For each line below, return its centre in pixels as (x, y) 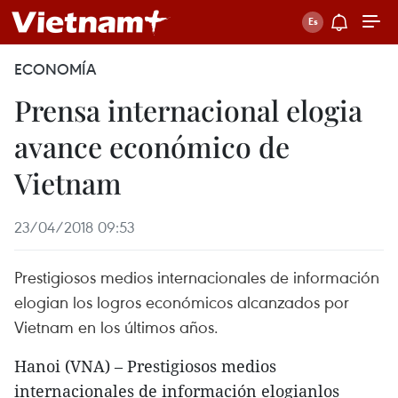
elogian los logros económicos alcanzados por (182, 302)
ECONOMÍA (55, 69)
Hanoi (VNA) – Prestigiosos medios (145, 366)
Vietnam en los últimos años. (116, 326)
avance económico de (152, 146)
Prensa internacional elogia (188, 110)
